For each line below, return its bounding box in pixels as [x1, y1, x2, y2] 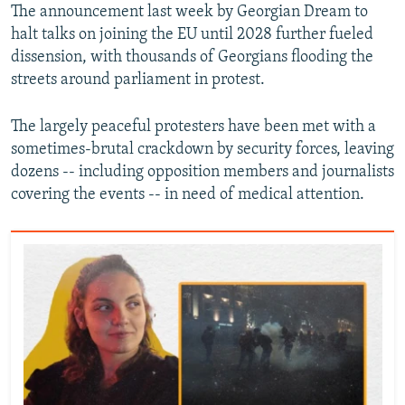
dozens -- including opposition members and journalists [11, 163, 394, 181]
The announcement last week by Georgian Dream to [11, 3, 368, 21]
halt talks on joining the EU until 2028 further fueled [11, 25, 373, 43]
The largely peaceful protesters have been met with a [11, 118, 376, 136]
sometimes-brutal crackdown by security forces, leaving [11, 140, 394, 158]
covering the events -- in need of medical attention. [11, 185, 364, 203]
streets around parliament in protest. [11, 71, 265, 89]
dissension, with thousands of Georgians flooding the [11, 48, 373, 66]
